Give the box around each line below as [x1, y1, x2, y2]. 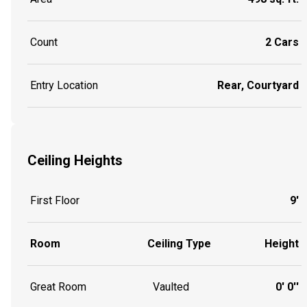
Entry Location [30, 79, 98, 93]
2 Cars [265, 36, 299, 49]
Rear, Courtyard [217, 79, 299, 93]
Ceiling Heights [27, 151, 123, 169]
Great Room [30, 280, 86, 294]
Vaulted [153, 280, 189, 294]
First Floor [30, 194, 79, 208]
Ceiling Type [147, 237, 211, 251]
